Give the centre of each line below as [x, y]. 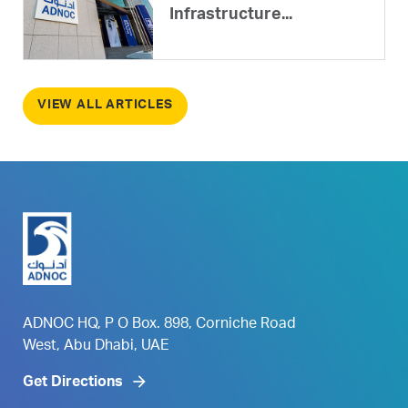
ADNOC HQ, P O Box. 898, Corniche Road [159, 325]
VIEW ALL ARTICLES [105, 105]
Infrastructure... [231, 15]
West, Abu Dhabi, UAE [96, 347]
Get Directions [73, 383]
